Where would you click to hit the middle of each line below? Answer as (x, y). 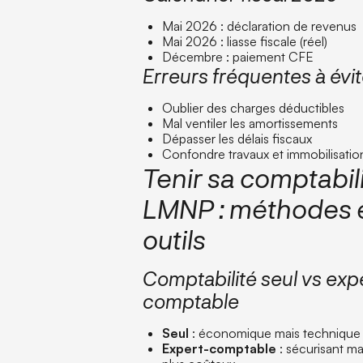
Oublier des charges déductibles (254, 107)
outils (175, 239)
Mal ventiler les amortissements (250, 123)
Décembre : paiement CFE (238, 56)
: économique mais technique (275, 333)
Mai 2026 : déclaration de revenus (260, 26)
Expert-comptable (220, 348)
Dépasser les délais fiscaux (237, 138)
